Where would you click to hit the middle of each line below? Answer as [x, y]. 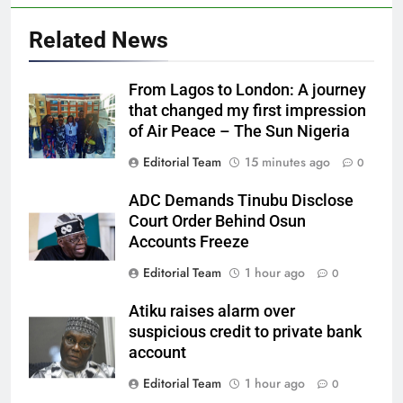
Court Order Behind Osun [217, 221]
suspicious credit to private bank [245, 331]
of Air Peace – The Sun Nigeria [239, 131]
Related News [99, 40]
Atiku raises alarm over [212, 311]
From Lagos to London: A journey [247, 90]
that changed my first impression [247, 110]
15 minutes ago [287, 161]
